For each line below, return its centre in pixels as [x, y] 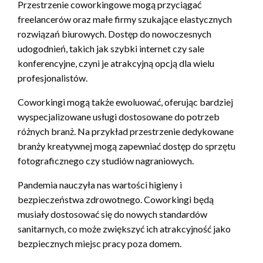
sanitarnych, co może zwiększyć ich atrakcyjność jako [124, 229]
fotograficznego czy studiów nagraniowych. [106, 161]
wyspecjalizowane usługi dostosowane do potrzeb [119, 117]
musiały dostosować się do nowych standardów [112, 214]
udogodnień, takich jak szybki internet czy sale [111, 49]
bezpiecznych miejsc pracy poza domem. [100, 244]
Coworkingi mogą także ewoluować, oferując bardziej [125, 102]
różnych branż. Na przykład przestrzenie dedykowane [126, 131]
